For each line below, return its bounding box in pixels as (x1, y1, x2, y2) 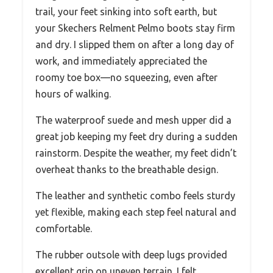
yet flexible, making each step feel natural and (35, 207, 236, 218)
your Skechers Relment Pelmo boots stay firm (35, 23, 235, 34)
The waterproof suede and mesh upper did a (35, 115, 232, 126)
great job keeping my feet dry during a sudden (35, 131, 238, 143)
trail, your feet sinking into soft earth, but (35, 6, 217, 18)
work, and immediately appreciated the (35, 55, 207, 67)
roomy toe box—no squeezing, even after (35, 72, 218, 83)
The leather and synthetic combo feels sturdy (35, 190, 235, 202)
